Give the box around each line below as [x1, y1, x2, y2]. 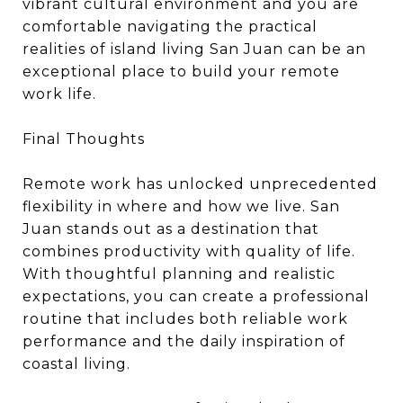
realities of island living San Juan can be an [22, 40, 366, 58]
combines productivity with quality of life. [22, 243, 355, 260]
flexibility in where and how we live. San [22, 198, 340, 215]
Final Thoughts [22, 130, 145, 148]
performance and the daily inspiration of [22, 333, 345, 350]
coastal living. [22, 355, 130, 372]
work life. [22, 85, 96, 103]
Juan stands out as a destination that [22, 220, 319, 237]
